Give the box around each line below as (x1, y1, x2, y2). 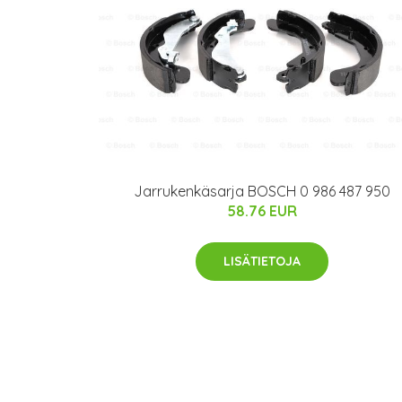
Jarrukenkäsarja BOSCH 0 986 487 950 (134, 181, 390, 200)
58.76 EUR (227, 201, 297, 220)
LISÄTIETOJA (223, 252, 301, 269)
